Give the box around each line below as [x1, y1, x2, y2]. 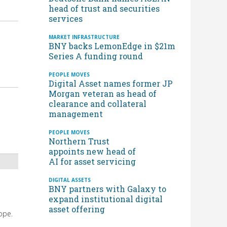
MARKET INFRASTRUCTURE [49, 33, 120, 41]
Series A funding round [49, 50, 145, 61]
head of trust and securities [49, 3, 160, 14]
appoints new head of [49, 145, 136, 157]
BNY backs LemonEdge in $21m [49, 40, 175, 51]
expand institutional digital [49, 193, 163, 204]
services [49, 13, 85, 24]
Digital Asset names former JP [49, 78, 173, 89]
